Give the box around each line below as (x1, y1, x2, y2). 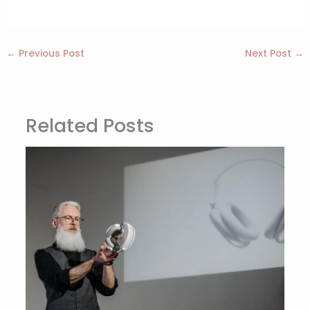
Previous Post (16, 46, 85, 60)
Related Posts (25, 111, 154, 139)
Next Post (244, 46, 294, 60)
